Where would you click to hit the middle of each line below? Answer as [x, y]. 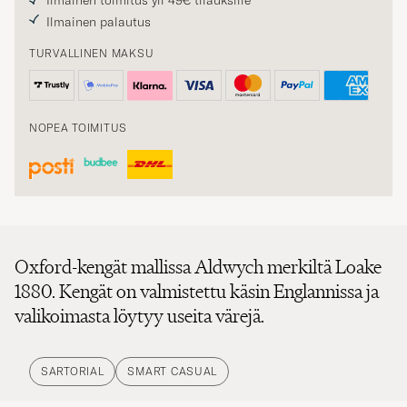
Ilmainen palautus [99, 22]
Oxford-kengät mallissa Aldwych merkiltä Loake [198, 266]
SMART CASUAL [173, 371]
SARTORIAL [73, 371]
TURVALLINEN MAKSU [92, 54]
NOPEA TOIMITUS [79, 128]
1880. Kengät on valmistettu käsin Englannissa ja [197, 291]
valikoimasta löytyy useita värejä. [139, 315]
